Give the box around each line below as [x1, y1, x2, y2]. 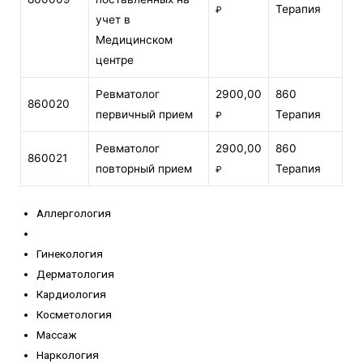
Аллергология [36, 206, 111, 220]
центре [96, 53, 134, 67]
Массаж [36, 327, 77, 341]
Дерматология [36, 267, 114, 280]
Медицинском [96, 33, 173, 47]
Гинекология [36, 246, 103, 260]
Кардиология [36, 287, 106, 301]
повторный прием [96, 162, 192, 176]
